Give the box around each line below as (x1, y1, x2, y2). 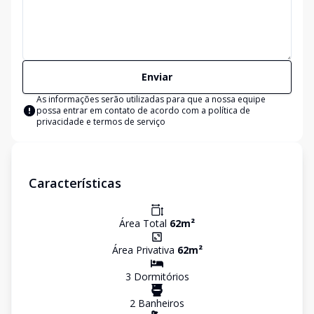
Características (29, 175, 121, 191)
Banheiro (135, 296, 179, 310)
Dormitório (130, 270, 184, 283)
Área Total (119, 217, 170, 230)
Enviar (142, 70, 172, 83)
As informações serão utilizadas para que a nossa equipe (36, 93, 266, 105)
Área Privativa (111, 243, 177, 257)
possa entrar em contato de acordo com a (36, 104, 208, 116)
